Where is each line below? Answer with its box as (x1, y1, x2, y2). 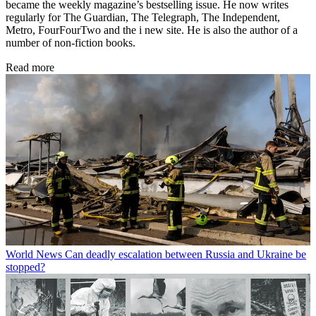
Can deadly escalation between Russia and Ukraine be (65, 248, 306, 261)
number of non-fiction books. (6, 37, 138, 49)
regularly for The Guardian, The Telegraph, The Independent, (6, 11, 280, 24)
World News (6, 248, 62, 261)
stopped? (6, 261, 45, 274)
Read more (6, 61, 54, 74)
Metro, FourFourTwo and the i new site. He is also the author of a (6, 24, 298, 37)
